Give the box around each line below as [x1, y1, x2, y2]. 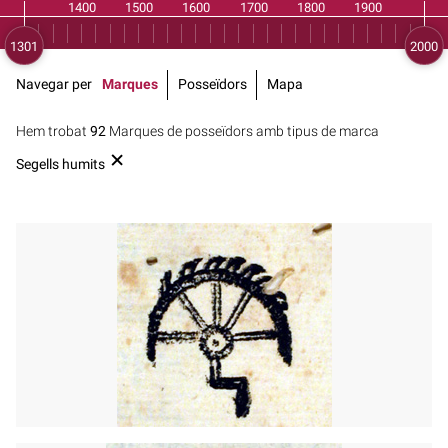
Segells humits [16, 155, 105, 173]
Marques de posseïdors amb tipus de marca [106, 122, 379, 140]
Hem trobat [16, 122, 90, 140]
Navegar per [16, 75, 92, 93]
